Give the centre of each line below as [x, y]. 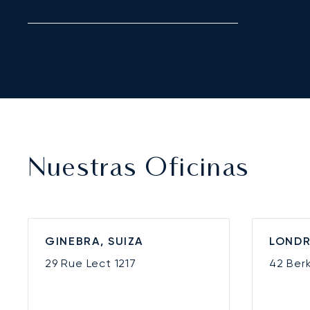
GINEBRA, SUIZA [94, 241]
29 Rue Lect [80, 264]
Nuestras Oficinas [139, 170]
